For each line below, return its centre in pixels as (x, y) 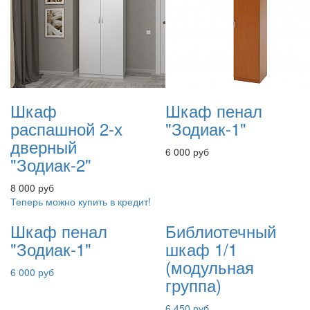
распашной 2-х (66, 128)
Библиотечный (221, 231)
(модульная (210, 267)
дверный (44, 146)
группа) (193, 285)
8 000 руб (32, 188)
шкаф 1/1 (201, 249)
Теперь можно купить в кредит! (81, 201)
